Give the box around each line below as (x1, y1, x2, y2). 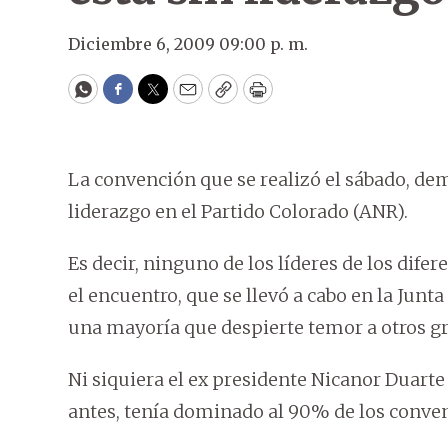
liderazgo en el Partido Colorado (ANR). (68, 200, 408, 223)
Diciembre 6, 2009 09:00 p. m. (68, 34, 308, 54)
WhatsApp (81, 86, 176, 110)
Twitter (151, 86, 219, 110)
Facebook (116, 86, 201, 110)
